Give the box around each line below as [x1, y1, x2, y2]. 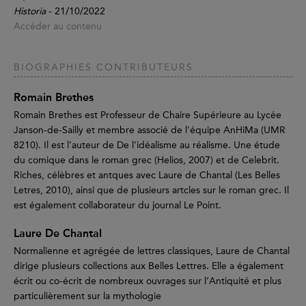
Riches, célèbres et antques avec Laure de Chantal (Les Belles [14, 169, 280, 182]
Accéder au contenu [14, 20, 102, 33]
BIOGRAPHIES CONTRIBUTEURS [14, 61, 193, 74]
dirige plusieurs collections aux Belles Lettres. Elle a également [14, 260, 283, 273]
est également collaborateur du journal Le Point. [14, 199, 221, 212]
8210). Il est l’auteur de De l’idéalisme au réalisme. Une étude [14, 139, 280, 152]
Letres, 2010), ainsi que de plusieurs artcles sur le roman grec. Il [14, 184, 289, 197]
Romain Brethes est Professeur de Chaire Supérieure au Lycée [14, 109, 281, 122]
